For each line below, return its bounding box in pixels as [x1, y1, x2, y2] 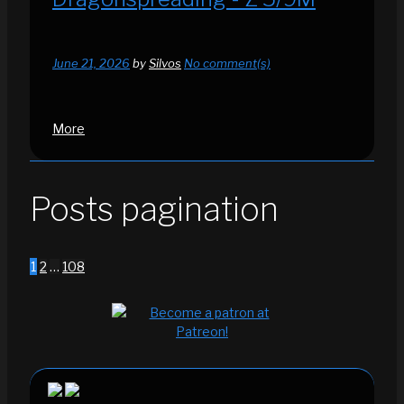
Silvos [149, 55, 181, 70]
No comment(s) [184, 55, 271, 70]
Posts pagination [30, 188, 279, 229]
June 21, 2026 [52, 55, 130, 70]
